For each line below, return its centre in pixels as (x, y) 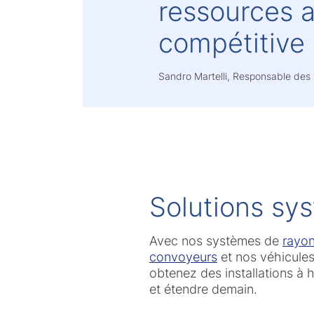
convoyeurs (183, 257)
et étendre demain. (203, 289)
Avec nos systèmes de (216, 241)
